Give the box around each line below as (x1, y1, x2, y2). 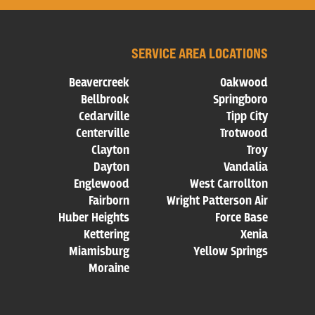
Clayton (91, 143, 130, 159)
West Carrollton (189, 176, 268, 193)
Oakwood (219, 75, 268, 91)
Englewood (74, 176, 130, 193)
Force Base (214, 210, 268, 226)
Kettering (84, 227, 130, 243)
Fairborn (89, 193, 130, 210)
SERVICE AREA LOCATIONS (131, 44, 268, 63)
